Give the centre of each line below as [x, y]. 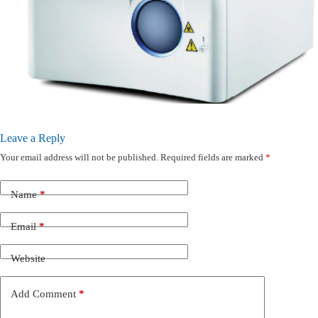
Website [28, 258]
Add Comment [43, 294]
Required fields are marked [213, 157]
